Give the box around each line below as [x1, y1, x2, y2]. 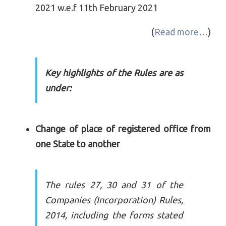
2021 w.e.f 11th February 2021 [35, 3, 158, 13]
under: [45, 83, 71, 93]
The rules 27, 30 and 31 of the [45, 180, 183, 190]
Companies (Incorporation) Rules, [45, 195, 183, 205]
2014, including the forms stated [45, 210, 183, 220]
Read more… [154, 27, 208, 37]
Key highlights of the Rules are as [45, 68, 183, 78]
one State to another [35, 139, 120, 149]
